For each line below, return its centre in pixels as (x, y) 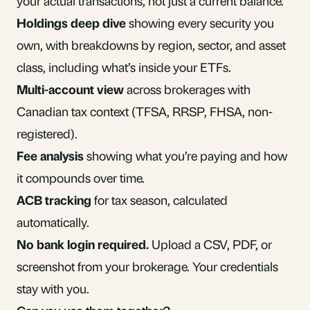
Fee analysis (50, 155)
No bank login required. (83, 244)
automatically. (53, 221)
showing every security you (200, 22)
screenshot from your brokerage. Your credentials (147, 266)
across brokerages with (187, 89)
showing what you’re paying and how (185, 155)
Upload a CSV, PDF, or (210, 244)
